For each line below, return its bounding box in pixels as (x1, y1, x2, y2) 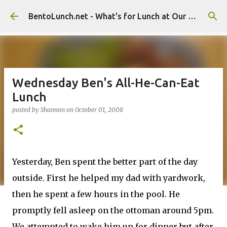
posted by (12, 106, 41, 113)
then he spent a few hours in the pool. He (12, 189, 180, 199)
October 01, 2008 (75, 106, 123, 113)
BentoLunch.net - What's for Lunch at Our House (188, 12, 196, 21)
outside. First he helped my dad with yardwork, (12, 173, 205, 183)
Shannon (41, 106, 65, 113)
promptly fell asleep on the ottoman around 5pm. (12, 205, 214, 215)
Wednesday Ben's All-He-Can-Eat (12, 76, 199, 90)
